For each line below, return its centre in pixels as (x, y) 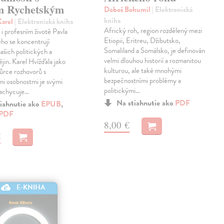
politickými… (122, 91)
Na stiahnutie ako (146, 103)
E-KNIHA (31, 187)
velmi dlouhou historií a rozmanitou (153, 61)
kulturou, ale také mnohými (143, 71)
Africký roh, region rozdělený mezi (153, 31)
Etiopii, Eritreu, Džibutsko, (142, 41)
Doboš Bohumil (128, 10)
